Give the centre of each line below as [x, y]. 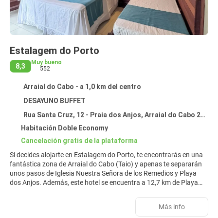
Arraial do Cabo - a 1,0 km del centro [82, 87]
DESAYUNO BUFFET [54, 101]
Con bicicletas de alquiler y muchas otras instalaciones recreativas [109, 210]
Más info [172, 207]
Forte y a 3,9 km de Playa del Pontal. [64, 192]
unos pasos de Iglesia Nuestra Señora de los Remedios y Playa [103, 173]
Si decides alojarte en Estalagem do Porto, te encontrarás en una [106, 155]
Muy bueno [46, 62]
